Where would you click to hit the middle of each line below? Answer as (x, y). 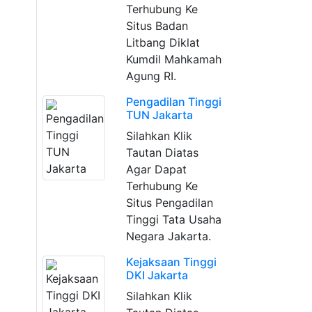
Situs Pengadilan (169, 203)
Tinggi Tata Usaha (173, 219)
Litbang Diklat (163, 42)
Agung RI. (151, 76)
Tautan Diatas (162, 153)
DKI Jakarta (157, 275)
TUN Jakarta (159, 115)
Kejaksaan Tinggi (171, 262)
